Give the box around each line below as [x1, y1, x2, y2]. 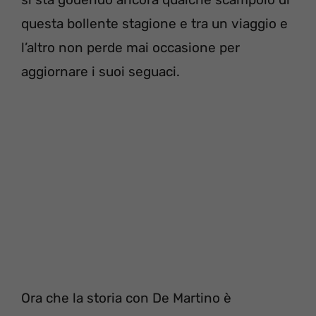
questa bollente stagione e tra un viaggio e [21, 16, 288, 32]
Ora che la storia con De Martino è [21, 289, 231, 306]
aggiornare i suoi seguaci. [21, 63, 180, 80]
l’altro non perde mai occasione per [21, 39, 240, 56]
